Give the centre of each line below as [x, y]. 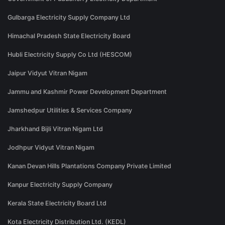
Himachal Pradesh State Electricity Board [69, 36]
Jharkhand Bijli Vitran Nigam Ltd [55, 129]
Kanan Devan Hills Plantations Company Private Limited [89, 166]
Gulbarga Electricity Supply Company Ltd [69, 18]
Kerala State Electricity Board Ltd [57, 203]
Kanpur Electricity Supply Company [60, 185]
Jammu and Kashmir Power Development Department [87, 92]
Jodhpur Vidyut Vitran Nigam [51, 148]
